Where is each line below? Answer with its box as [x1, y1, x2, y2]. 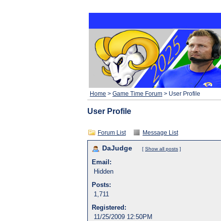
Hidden [94, 168, 113, 175]
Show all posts [145, 146, 178, 151]
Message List [143, 129, 178, 136]
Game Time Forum [112, 90, 162, 97]
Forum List [98, 129, 126, 136]
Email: [92, 158, 111, 166]
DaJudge [102, 145, 134, 152]
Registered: [92, 204, 128, 211]
